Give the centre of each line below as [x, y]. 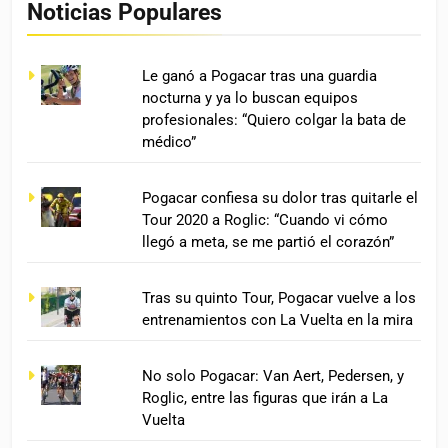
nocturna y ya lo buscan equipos [250, 97]
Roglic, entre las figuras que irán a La [265, 397]
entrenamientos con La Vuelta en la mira [278, 319]
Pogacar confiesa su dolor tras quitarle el [280, 197]
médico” [169, 141]
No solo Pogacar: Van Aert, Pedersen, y [273, 375]
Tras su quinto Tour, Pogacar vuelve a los [279, 297]
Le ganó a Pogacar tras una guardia [260, 75]
